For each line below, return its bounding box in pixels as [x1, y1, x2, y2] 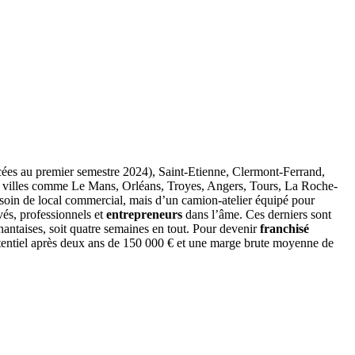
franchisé [260, 221, 309, 235]
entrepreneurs [106, 207, 182, 221]
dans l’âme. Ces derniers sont [182, 207, 331, 221]
